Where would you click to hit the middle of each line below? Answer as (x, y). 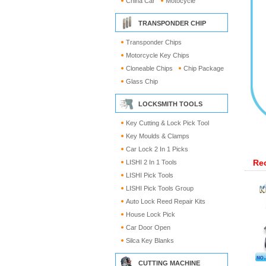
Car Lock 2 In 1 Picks (157, 149)
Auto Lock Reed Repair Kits (166, 201)
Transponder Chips (154, 42)
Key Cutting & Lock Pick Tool (167, 123)
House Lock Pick (151, 214)
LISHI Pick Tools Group (160, 188)
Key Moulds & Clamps (158, 136)
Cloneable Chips (149, 68)
